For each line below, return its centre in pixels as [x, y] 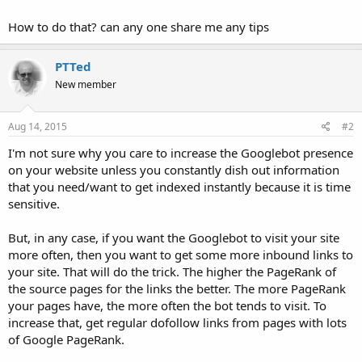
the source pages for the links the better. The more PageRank [177, 288]
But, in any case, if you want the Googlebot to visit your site [174, 237]
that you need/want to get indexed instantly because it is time [179, 186]
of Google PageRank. [66, 339]
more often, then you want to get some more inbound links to [181, 254]
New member [86, 85]
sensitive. [34, 203]
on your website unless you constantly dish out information [174, 169]
